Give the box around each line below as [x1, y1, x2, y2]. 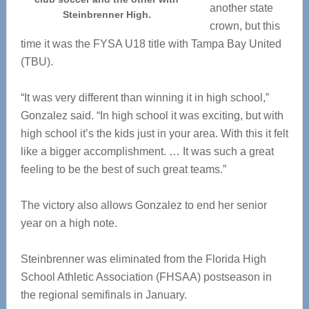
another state [209, 2, 273, 14]
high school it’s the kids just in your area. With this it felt [20, 128, 288, 139]
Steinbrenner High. [62, 9, 151, 20]
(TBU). [20, 56, 53, 68]
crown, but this [209, 20, 280, 32]
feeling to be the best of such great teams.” [20, 163, 226, 175]
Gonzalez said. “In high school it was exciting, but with [20, 110, 283, 121]
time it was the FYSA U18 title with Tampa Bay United [20, 38, 281, 50]
